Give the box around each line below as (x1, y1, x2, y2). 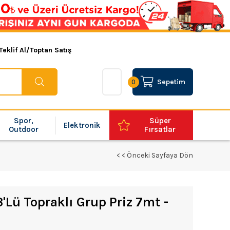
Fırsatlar (144, 125, 176, 134)
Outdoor (9, 125, 39, 134)
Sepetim (157, 78, 185, 86)
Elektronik (64, 120, 101, 130)
